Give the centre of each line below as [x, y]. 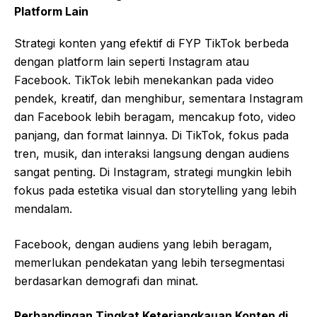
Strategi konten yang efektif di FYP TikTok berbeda [151, 43]
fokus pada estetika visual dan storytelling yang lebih [155, 190]
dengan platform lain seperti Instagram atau [132, 61]
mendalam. [43, 208]
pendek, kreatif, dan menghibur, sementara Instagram [158, 98]
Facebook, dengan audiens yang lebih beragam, [143, 244]
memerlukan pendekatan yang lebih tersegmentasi [149, 262]
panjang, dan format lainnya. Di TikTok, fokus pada [151, 135]
